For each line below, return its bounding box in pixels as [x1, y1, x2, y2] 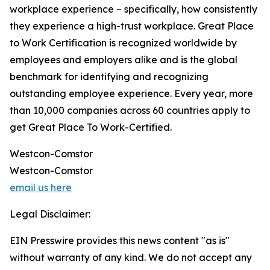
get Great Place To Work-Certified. [10, 121, 172, 134]
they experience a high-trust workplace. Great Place [10, 20, 254, 33]
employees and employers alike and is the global [10, 54, 237, 66]
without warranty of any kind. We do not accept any [10, 251, 252, 264]
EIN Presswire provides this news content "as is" [10, 234, 230, 247]
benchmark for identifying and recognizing [10, 71, 209, 83]
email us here [10, 181, 72, 194]
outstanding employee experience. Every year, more [10, 87, 253, 100]
